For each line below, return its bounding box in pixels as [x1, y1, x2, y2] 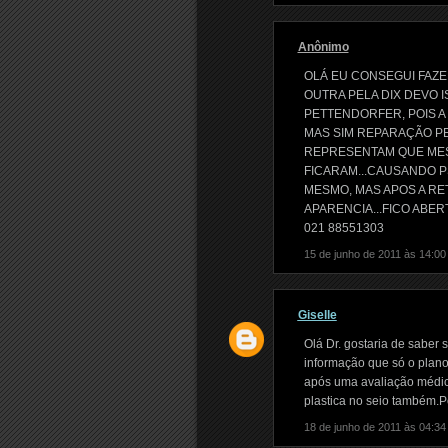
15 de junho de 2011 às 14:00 [303, 248, 446, 260]
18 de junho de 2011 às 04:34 [303, 421, 446, 433]
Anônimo [297, 40, 349, 54]
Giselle [297, 308, 337, 322]
